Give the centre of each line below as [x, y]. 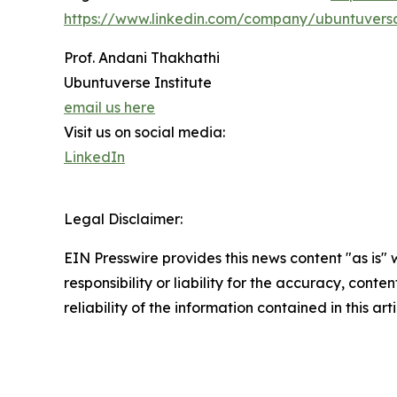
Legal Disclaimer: [123, 219]
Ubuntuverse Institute [138, 83]
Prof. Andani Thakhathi [142, 58]
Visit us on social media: [144, 132]
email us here [109, 108]
